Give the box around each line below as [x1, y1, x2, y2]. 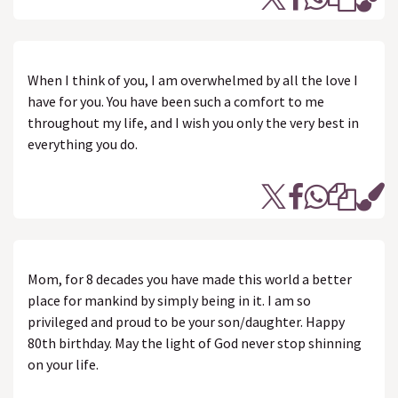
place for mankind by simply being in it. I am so [28, 291, 311, 309]
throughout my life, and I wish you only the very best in [28, 114, 359, 131]
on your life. [28, 355, 99, 373]
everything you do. [28, 135, 138, 153]
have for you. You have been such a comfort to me [28, 92, 324, 110]
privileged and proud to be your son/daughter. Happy [28, 313, 345, 330]
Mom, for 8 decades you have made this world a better [28, 270, 352, 288]
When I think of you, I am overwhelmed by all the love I [28, 71, 358, 89]
